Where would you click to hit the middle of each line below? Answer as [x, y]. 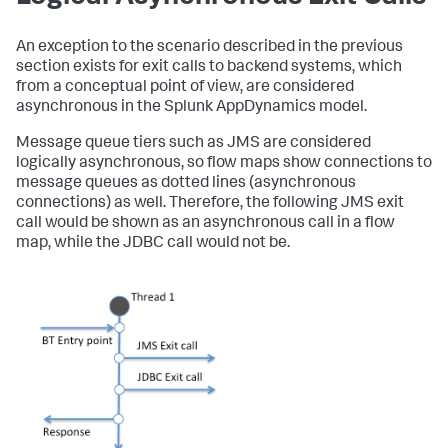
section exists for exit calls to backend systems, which [209, 67]
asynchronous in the [90, 107]
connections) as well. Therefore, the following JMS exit [210, 203]
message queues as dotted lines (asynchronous [186, 183]
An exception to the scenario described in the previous [209, 47]
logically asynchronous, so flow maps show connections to [224, 163]
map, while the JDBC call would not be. [153, 243]
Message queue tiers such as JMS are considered [193, 143]
